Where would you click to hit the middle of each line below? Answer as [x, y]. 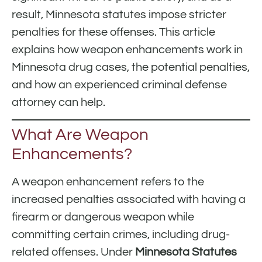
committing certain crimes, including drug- [121, 235]
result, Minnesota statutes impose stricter [119, 14]
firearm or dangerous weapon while [103, 217]
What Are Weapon [80, 135]
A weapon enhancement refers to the [108, 182]
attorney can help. [58, 102]
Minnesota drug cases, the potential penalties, [131, 67]
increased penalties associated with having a [129, 200]
